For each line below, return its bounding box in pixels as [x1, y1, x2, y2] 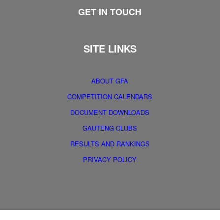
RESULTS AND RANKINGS [70, 139, 150, 149]
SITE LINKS [83, 41, 137, 56]
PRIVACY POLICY [83, 155, 137, 165]
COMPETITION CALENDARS [67, 92, 153, 102]
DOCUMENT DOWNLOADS [70, 108, 150, 117]
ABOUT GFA [91, 76, 129, 86]
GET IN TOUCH [78, 5, 142, 19]
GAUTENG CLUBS [82, 123, 137, 133]
